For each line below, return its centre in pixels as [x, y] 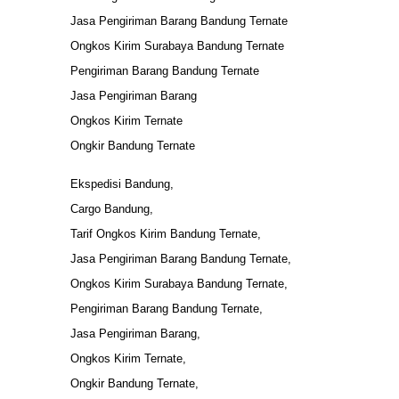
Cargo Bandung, [112, 208]
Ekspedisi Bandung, [122, 183]
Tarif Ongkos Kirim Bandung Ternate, [166, 233]
